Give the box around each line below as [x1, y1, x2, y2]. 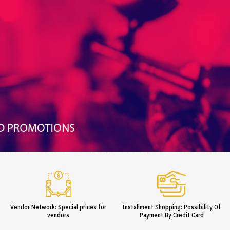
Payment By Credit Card [139, 211, 204, 219]
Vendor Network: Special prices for [10, 203, 107, 212]
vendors [47, 211, 70, 219]
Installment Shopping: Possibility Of [122, 203, 221, 212]
